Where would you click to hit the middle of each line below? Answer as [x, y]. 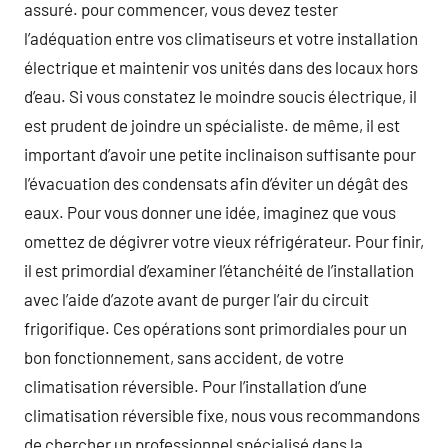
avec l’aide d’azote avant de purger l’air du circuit [196, 299]
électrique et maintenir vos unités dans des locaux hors [221, 67]
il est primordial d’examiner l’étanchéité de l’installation [219, 270]
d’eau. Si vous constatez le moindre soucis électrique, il [220, 96]
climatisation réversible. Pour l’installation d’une [195, 386]
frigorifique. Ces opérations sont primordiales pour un [215, 328]
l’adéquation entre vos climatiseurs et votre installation [221, 38]
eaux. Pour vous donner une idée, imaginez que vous [210, 212]
